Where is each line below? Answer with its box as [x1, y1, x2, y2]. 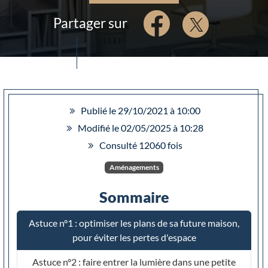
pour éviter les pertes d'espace [72, 232, 196, 243]
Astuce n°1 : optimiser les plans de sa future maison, [29, 217, 239, 229]
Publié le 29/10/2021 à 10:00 [81, 105, 200, 116]
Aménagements [109, 163, 159, 172]
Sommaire [99, 188, 169, 206]
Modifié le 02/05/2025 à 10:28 [78, 122, 203, 133]
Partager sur [53, 14, 127, 31]
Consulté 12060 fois [99, 139, 182, 151]
